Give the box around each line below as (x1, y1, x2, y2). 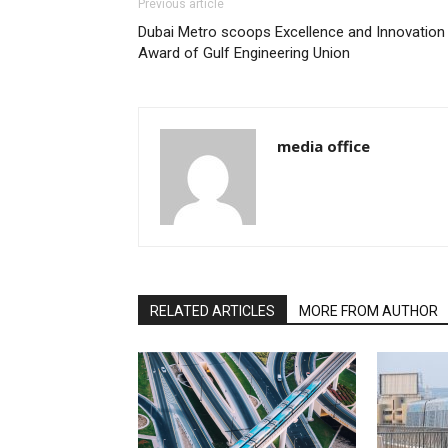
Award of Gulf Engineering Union (138, 44, 350, 62)
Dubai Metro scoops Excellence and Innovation (138, 23, 445, 41)
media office (277, 136, 370, 156)
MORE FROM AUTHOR (299, 303, 438, 319)
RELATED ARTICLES (150, 303, 275, 319)
